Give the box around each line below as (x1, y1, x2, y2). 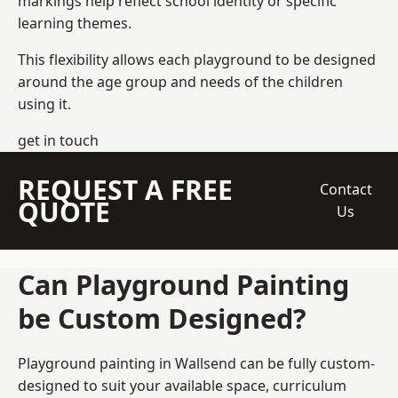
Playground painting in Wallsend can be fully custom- (18, 353, 375, 373)
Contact (319, 179, 372, 199)
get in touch (18, 130, 99, 150)
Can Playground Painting (18, 265, 349, 303)
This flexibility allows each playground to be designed (18, 49, 376, 69)
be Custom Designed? (18, 298, 306, 337)
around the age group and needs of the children (18, 71, 343, 92)
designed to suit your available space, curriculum (18, 375, 346, 395)
